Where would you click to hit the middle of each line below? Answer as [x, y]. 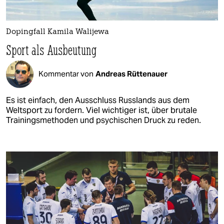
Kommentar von [66, 74]
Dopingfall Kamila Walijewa [57, 32]
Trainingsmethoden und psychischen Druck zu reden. [103, 120]
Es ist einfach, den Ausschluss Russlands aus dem [98, 100]
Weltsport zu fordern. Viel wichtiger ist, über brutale [101, 110]
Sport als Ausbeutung [51, 49]
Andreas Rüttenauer [131, 74]
